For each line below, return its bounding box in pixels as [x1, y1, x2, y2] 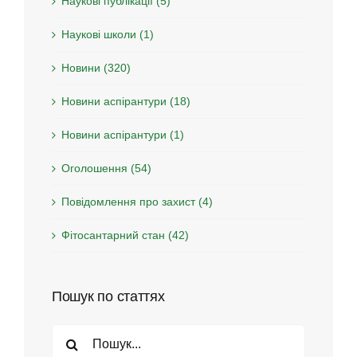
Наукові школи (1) [61, 27, 154, 41]
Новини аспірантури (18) [61, 94, 190, 108]
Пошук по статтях [52, 288, 165, 304]
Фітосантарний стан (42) [61, 228, 189, 241]
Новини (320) [61, 61, 131, 74]
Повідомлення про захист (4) [61, 194, 213, 208]
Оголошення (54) [61, 161, 151, 175]
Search [51, 324, 87, 338]
